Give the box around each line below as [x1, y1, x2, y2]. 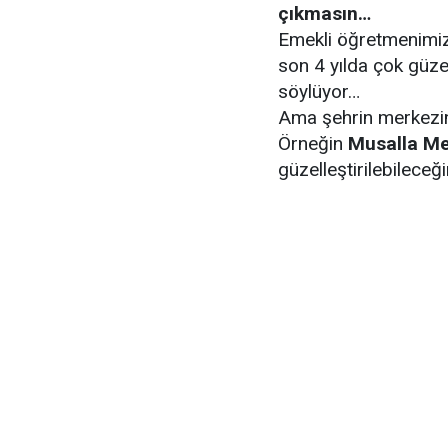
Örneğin [278, 132, 348, 155]
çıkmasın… [278, 2, 371, 25]
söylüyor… [278, 80, 360, 103]
